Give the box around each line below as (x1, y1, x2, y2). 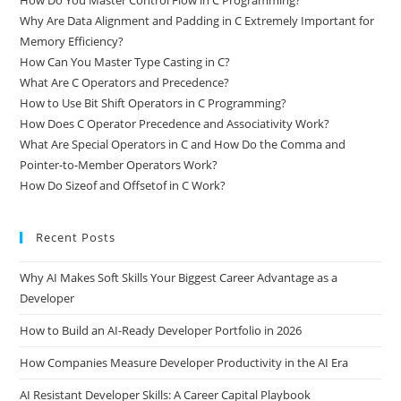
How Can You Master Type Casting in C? (20, 53, 231, 70)
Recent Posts (36, 228, 116, 245)
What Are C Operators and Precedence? (20, 73, 230, 90)
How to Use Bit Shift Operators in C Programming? (20, 94, 287, 111)
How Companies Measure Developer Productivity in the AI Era (20, 354, 349, 371)
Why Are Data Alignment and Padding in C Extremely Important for (20, 12, 375, 29)
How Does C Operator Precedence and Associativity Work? (20, 115, 330, 132)
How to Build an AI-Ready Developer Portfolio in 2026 (20, 321, 303, 338)
